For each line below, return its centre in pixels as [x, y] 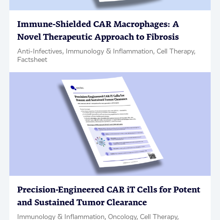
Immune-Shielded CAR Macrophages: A [98, 24]
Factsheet [32, 60]
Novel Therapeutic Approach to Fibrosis [98, 37]
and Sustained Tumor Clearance [82, 202]
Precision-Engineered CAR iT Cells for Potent [109, 190]
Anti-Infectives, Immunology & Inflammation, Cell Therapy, [107, 51]
